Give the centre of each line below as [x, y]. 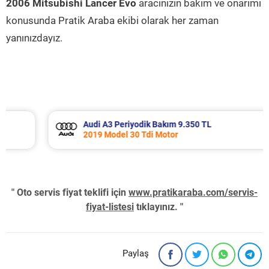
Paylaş [136, 253]
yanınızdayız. [34, 38]
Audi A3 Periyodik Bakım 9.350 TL [117, 124]
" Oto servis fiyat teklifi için [70, 192]
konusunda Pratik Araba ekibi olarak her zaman [112, 20]
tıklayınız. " [159, 207]
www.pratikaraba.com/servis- [193, 192]
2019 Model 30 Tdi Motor [101, 134]
